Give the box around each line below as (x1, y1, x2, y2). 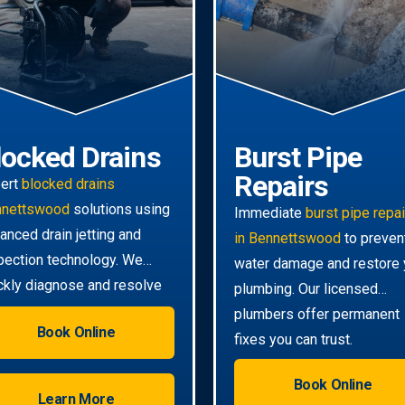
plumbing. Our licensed (234, 279, 378, 297)
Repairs (234, 168, 329, 203)
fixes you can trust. (234, 330, 353, 348)
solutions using (70, 200, 170, 218)
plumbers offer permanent (234, 305, 400, 323)
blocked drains (22, 174, 115, 193)
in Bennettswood (234, 229, 341, 247)
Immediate (234, 203, 306, 221)
